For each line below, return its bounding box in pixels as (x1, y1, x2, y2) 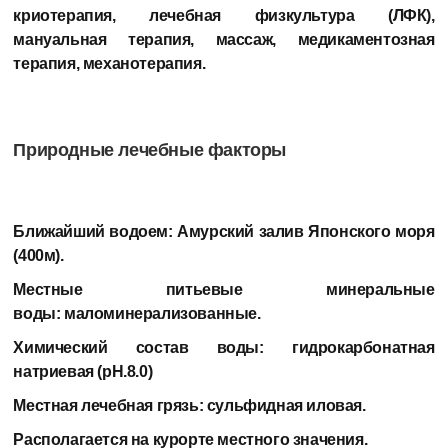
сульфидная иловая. (206, 396, 366, 414)
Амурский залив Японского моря (177, 222, 435, 240)
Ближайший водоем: (13, 222, 178, 240)
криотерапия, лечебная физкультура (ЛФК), (13, 6, 435, 24)
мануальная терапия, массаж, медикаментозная (13, 30, 435, 48)
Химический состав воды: (13, 338, 292, 356)
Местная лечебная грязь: (13, 396, 207, 414)
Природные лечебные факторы (13, 139, 287, 160)
